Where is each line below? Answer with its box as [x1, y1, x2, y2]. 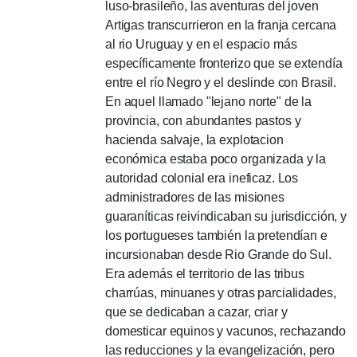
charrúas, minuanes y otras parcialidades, [105, 286, 336, 300]
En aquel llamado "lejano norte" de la [105, 95, 312, 108]
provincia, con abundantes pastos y [105, 114, 301, 127]
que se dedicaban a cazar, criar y [105, 305, 288, 319]
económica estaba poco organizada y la [105, 152, 327, 166]
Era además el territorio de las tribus [105, 267, 304, 280]
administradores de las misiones [105, 190, 284, 204]
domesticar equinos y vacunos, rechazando [105, 324, 346, 338]
